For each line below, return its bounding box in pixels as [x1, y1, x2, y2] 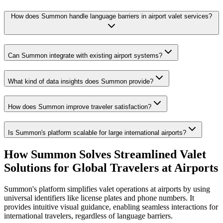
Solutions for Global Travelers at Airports [4, 161, 218, 174]
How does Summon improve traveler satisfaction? [8, 103, 151, 111]
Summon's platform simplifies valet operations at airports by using [4, 184, 210, 193]
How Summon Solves [4, 147, 114, 161]
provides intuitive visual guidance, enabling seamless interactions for [4, 202, 218, 211]
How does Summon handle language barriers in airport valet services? [11, 12, 212, 20]
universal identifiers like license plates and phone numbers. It [4, 193, 194, 202]
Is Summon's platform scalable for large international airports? [8, 129, 186, 137]
